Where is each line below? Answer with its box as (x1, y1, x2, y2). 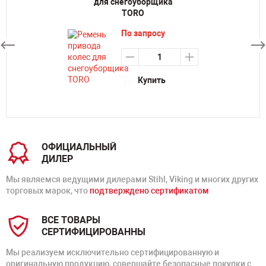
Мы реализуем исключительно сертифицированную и (6, 248, 219, 257)
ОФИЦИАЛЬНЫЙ (42, 141, 116, 153)
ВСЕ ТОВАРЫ (42, 214, 100, 226)
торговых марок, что (6, 186, 90, 195)
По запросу (121, 28, 165, 38)
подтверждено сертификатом (90, 186, 209, 195)
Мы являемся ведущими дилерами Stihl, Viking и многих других (6, 175, 258, 184)
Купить (138, 75, 166, 85)
